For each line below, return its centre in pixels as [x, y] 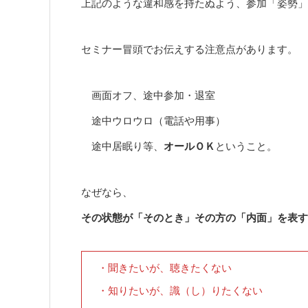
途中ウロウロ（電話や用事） [153, 121]
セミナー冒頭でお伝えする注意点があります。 [189, 49]
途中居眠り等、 [122, 146]
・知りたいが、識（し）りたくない [175, 290]
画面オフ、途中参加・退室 [148, 95]
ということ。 [246, 146]
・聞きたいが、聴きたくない [159, 268]
